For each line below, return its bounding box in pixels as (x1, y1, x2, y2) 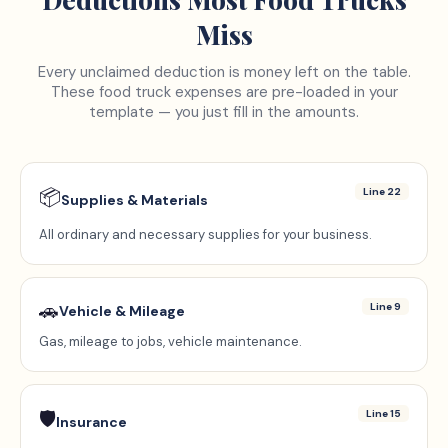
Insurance (56, 413, 127, 431)
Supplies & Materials (61, 191, 208, 209)
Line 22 (363, 185, 401, 198)
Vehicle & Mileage (59, 302, 185, 320)
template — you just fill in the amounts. (89, 102, 359, 122)
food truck (98, 82, 171, 102)
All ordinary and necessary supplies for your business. (39, 226, 372, 243)
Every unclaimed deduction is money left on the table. (37, 62, 411, 82)
